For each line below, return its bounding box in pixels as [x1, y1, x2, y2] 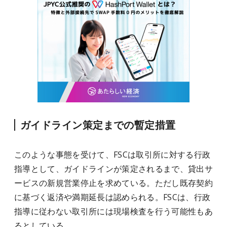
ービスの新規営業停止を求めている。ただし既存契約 [14, 177, 213, 188]
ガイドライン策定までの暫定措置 [20, 118, 176, 132]
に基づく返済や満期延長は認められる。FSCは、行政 [14, 192, 211, 203]
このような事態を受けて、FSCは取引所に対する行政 [14, 149, 211, 160]
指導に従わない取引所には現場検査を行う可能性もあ [14, 206, 213, 217]
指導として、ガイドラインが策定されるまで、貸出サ [14, 163, 213, 174]
